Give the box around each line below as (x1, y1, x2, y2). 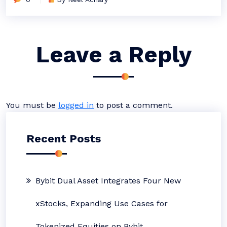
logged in (58, 100, 94, 110)
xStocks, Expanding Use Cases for (35, 198, 168, 208)
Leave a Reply (35, 41, 192, 68)
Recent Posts (26, 132, 101, 145)
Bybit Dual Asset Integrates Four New (35, 175, 181, 185)
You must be (6, 100, 58, 110)
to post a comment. (94, 100, 173, 110)
